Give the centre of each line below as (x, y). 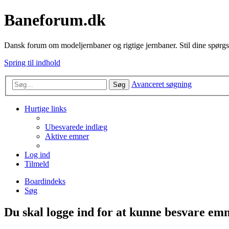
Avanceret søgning (162, 84)
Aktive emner (67, 136)
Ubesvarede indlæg (76, 127)
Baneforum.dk (55, 20)
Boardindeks (45, 181)
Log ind (37, 155)
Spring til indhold (32, 62)
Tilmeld (37, 164)
